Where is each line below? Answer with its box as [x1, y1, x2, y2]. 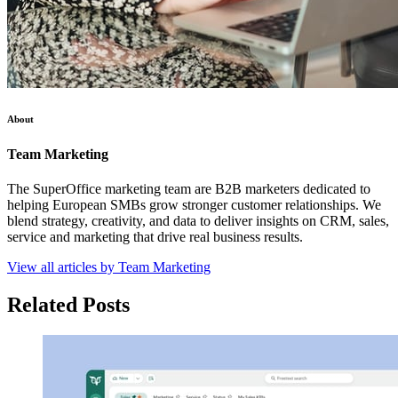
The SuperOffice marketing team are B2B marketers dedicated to [7, 180, 370, 196]
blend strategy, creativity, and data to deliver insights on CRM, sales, [7, 212, 389, 228]
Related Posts [7, 292, 130, 316]
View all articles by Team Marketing [7, 259, 211, 275]
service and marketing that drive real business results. [7, 228, 303, 244]
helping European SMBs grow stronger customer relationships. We [7, 196, 381, 212]
